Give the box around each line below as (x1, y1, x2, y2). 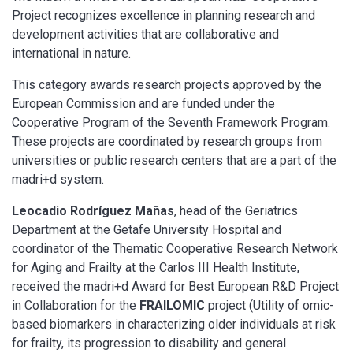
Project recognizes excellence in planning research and (12, 7, 315, 23)
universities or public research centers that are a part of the (12, 152, 336, 168)
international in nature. (12, 45, 131, 61)
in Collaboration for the (12, 297, 139, 313)
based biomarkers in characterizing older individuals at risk (12, 316, 336, 332)
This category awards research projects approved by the (12, 76, 321, 92)
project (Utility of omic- (208, 297, 334, 313)
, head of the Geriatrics (174, 203, 298, 218)
